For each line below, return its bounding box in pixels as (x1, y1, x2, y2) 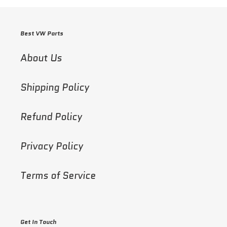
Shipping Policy (20, 80, 89, 94)
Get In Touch (20, 217, 56, 226)
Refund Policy (20, 109, 82, 124)
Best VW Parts (20, 29, 63, 38)
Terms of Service (20, 168, 96, 182)
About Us (20, 51, 62, 65)
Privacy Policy (20, 139, 83, 153)
